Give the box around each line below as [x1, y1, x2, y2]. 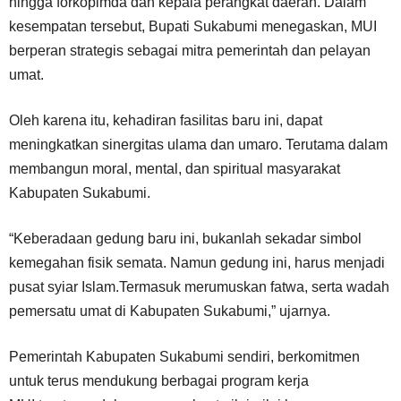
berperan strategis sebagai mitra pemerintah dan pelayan [9, 42, 371, 58]
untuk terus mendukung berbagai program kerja [9, 372, 309, 388]
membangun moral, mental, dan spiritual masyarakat [9, 160, 340, 176]
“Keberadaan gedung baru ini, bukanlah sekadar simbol [9, 230, 362, 246]
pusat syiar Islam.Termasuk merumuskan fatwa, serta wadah [9, 278, 389, 294]
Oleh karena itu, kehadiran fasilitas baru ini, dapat [9, 112, 322, 128]
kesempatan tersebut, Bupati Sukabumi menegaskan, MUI [9, 18, 377, 34]
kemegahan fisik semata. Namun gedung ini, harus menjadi [9, 254, 385, 270]
